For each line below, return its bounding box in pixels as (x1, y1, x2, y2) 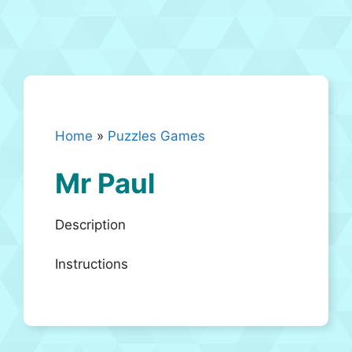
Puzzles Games (108, 128, 205, 144)
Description (55, 216, 126, 233)
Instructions (55, 256, 128, 272)
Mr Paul (55, 166, 156, 200)
